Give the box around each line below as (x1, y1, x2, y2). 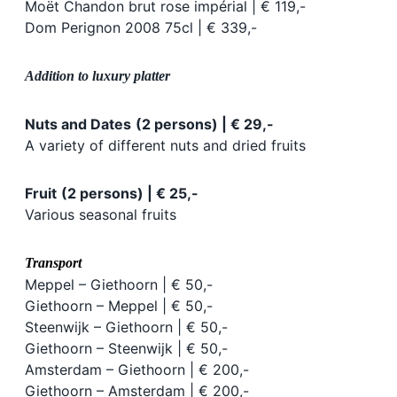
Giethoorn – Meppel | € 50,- (25, 296, 213, 315)
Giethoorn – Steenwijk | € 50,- (25, 339, 228, 357)
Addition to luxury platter (25, 67, 170, 83)
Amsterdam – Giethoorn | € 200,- (25, 360, 249, 378)
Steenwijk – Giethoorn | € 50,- (25, 317, 228, 336)
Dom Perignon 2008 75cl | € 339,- (25, 18, 257, 36)
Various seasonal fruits (25, 205, 176, 223)
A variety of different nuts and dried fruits (25, 136, 306, 154)
